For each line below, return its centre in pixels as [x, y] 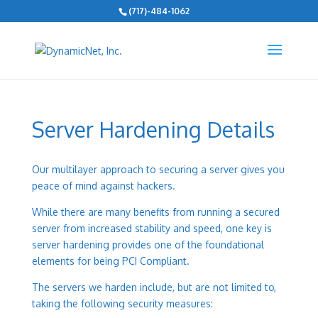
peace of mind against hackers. [103, 186]
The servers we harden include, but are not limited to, [154, 287]
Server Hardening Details [153, 129]
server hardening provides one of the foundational [148, 245]
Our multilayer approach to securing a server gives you [158, 169]
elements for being [77, 261]
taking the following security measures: [122, 303]
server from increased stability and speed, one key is [152, 228]
